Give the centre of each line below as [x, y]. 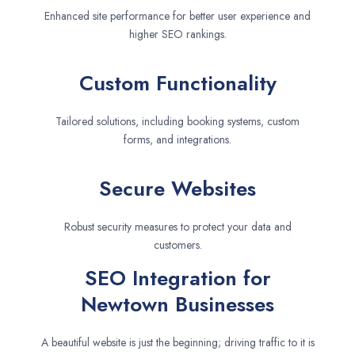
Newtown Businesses [177, 305]
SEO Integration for [177, 279]
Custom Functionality [177, 84]
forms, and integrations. [177, 140]
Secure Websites [177, 189]
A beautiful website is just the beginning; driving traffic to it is [177, 343]
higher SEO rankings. [177, 34]
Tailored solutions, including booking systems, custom [177, 122]
